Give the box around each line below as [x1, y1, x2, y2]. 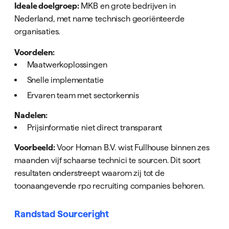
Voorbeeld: [14, 143, 55, 152]
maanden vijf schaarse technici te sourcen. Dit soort [14, 155, 201, 165]
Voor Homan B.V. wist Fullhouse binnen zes [55, 143, 210, 152]
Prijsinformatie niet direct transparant [27, 123, 163, 132]
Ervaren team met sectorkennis [27, 90, 139, 100]
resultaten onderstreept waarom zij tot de [14, 168, 165, 178]
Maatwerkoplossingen [27, 59, 107, 69]
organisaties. [14, 26, 60, 36]
